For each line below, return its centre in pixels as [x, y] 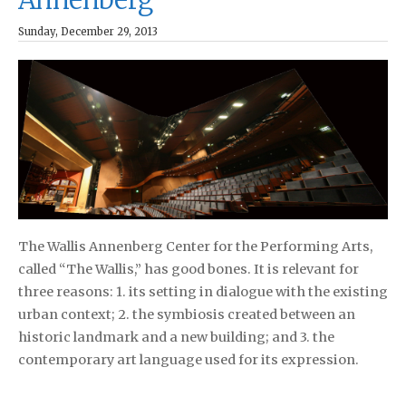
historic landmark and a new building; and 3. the [176, 337]
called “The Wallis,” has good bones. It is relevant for [188, 269]
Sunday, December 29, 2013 [88, 31]
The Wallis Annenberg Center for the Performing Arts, [195, 246]
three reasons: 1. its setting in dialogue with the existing [203, 291]
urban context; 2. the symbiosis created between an [187, 314]
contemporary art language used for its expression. [188, 359]
